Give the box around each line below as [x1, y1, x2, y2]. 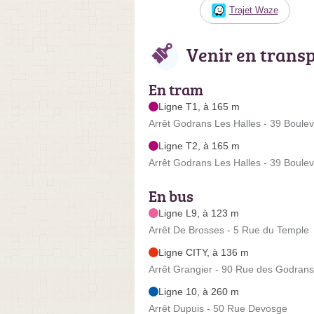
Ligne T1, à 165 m [158, 100, 240, 112]
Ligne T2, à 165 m [158, 139, 240, 151]
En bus [149, 184, 193, 207]
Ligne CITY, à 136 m [158, 246, 249, 258]
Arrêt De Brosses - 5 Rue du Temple [149, 224, 309, 235]
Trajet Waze [228, 4, 278, 15]
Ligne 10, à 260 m [158, 285, 239, 297]
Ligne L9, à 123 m [158, 207, 239, 219]
